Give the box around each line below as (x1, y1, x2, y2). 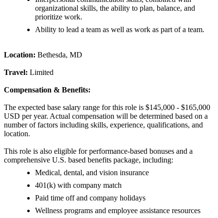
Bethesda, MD (36, 51, 82, 59)
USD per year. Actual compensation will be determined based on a (4, 112, 208, 121)
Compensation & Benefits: (4, 86, 91, 94)
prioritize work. (35, 13, 82, 21)
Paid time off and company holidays (35, 194, 145, 202)
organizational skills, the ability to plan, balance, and (35, 4, 195, 13)
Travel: (4, 68, 28, 77)
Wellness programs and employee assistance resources (35, 206, 200, 215)
